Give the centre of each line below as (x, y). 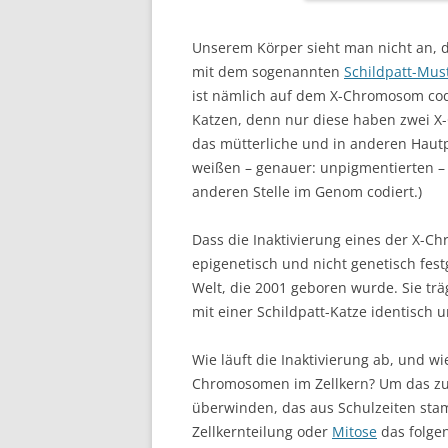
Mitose (354, 431)
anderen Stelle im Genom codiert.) (307, 191)
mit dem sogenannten (268, 71)
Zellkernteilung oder (262, 431)
